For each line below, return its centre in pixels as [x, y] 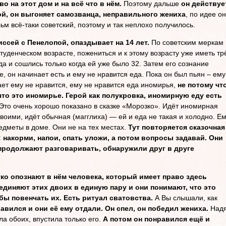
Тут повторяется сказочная [177, 127]
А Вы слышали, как [185, 198]
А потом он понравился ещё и [156, 219]
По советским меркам [186, 42]
